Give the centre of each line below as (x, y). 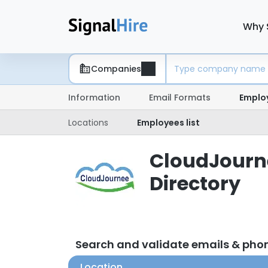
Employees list (168, 123)
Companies (116, 68)
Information (94, 98)
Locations (88, 123)
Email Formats (180, 98)
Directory (195, 183)
